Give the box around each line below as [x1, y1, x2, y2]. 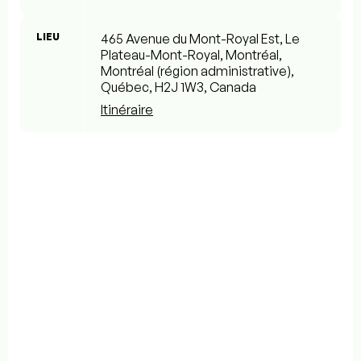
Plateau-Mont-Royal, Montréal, [101, 47, 282, 64]
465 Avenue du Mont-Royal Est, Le [101, 31, 300, 48]
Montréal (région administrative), [101, 63, 294, 80]
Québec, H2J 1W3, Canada [101, 79, 256, 96]
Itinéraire [101, 102, 153, 118]
